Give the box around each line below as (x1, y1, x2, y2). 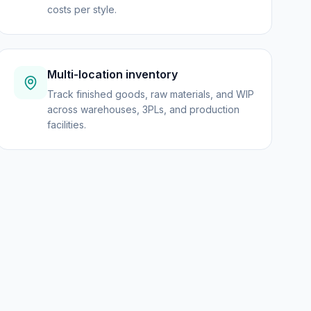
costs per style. (47, 3, 117, 15)
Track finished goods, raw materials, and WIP (47, 88, 254, 100)
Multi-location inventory (47, 67, 178, 81)
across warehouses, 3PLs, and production (47, 103, 239, 115)
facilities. (47, 119, 86, 131)
